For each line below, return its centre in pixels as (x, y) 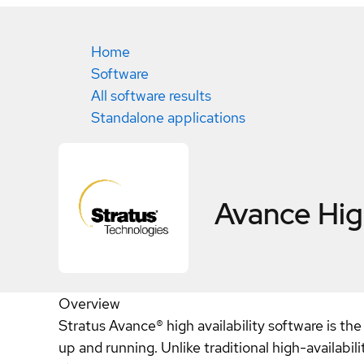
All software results (151, 95)
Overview (89, 303)
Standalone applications (168, 117)
